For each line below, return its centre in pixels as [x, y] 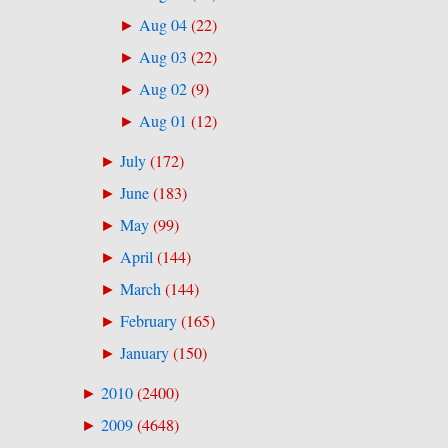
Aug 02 [163, 88]
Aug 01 [163, 120]
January [144, 353]
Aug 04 [163, 24]
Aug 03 [163, 56]
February [148, 321]
